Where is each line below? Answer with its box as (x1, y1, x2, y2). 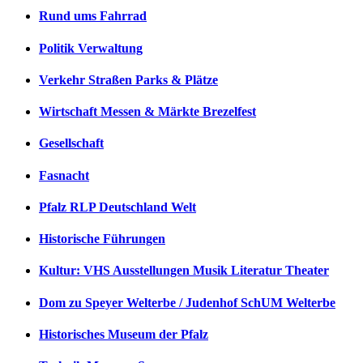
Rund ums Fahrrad (39, 9, 147, 23)
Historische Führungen (39, 232, 165, 246)
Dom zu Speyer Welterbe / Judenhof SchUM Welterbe (39, 295, 335, 310)
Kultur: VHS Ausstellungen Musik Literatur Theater (39, 263, 329, 278)
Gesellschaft (39, 136, 104, 151)
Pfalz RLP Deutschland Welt (39, 199, 196, 214)
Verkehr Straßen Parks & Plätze (39, 72, 218, 87)
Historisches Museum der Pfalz (39, 327, 208, 341)
